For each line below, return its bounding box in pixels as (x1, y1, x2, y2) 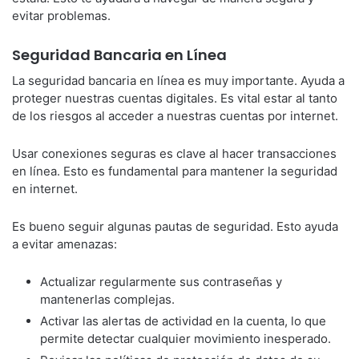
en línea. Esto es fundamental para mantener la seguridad (12, 163, 337, 179)
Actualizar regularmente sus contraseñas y (40, 274, 282, 289)
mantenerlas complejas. (40, 292, 175, 307)
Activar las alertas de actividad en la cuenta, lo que (40, 313, 326, 329)
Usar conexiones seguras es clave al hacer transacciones (12, 146, 337, 161)
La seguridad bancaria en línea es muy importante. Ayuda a (12, 73, 345, 88)
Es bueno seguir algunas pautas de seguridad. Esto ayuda (12, 219, 338, 234)
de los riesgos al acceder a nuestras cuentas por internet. (12, 108, 338, 123)
